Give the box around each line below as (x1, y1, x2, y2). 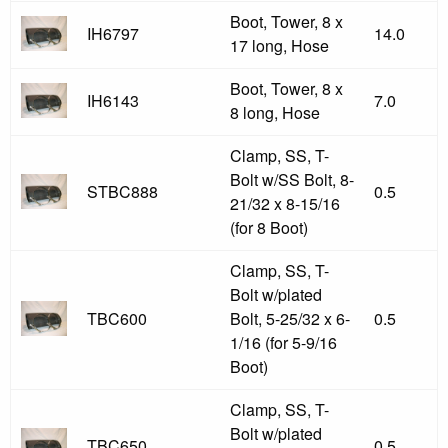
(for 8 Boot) (230, 216, 308, 239)
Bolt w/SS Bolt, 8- (230, 168, 354, 191)
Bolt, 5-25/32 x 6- (230, 307, 350, 330)
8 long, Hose (230, 101, 320, 124)
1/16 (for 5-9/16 (230, 331, 337, 354)
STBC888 (87, 180, 158, 203)
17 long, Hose (230, 34, 329, 57)
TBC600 (87, 307, 147, 330)
